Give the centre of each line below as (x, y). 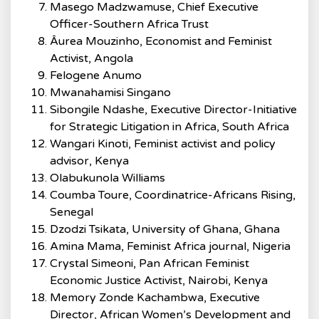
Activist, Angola (91, 58)
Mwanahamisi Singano (110, 93)
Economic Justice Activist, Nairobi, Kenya (159, 281)
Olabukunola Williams (108, 178)
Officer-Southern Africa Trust (129, 24)
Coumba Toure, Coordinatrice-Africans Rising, (173, 195)
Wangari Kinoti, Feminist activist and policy (163, 144)
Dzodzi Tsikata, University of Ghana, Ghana (165, 229)
